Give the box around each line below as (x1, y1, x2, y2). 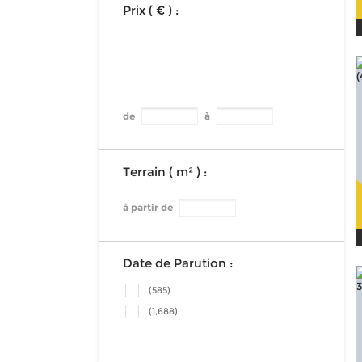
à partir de (123, 201, 175, 213)
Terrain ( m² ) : (123, 164, 207, 179)
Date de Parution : (123, 255, 233, 271)
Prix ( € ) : (123, 2, 179, 18)
